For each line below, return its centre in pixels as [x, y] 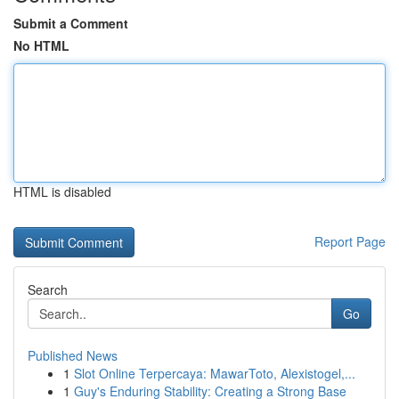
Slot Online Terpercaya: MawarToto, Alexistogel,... [215, 373]
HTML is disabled [62, 191]
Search [48, 289]
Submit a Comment [71, 23]
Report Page [350, 241]
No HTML [41, 45]
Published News [73, 355]
